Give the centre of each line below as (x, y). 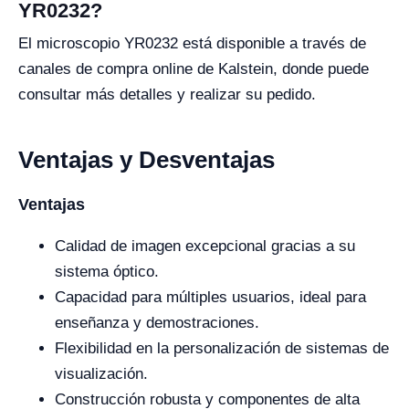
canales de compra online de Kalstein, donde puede (194, 69)
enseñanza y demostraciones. (157, 323)
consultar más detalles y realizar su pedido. (167, 94)
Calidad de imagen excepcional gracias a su (205, 246)
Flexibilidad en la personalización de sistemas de (222, 348)
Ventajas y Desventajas (147, 160)
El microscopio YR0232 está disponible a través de (192, 43)
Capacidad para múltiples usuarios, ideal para (210, 297)
